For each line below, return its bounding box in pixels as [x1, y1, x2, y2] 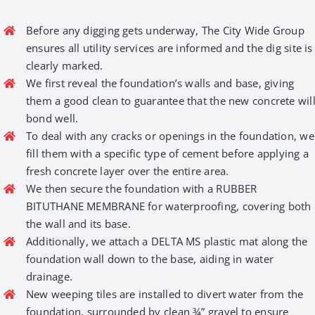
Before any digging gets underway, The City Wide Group [25, 22, 304, 37]
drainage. [25, 269, 73, 283]
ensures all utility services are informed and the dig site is [25, 40, 313, 55]
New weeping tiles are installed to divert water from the [25, 286, 304, 301]
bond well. [25, 110, 79, 125]
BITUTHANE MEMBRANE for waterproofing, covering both [25, 198, 311, 213]
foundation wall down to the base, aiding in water [25, 251, 274, 266]
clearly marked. [25, 58, 103, 72]
